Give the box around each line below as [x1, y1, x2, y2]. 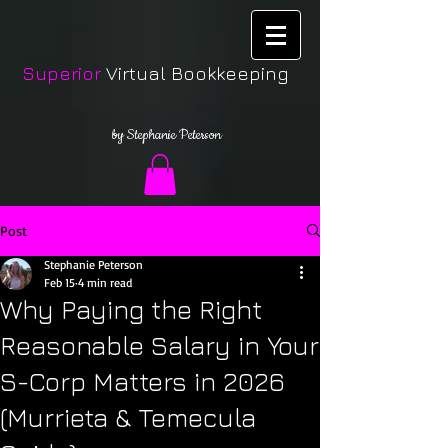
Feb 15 [44, 274, 75, 290]
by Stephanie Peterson [111, 126, 221, 144]
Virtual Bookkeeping [101, 62, 289, 84]
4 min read [78, 274, 132, 290]
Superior [22, 62, 101, 84]
